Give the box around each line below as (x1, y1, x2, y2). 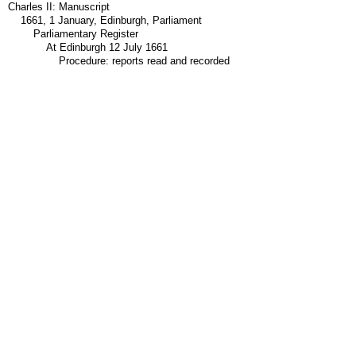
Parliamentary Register (33, 28, 138, 40)
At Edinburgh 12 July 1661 (45, 41, 168, 53)
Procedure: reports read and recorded (58, 55, 230, 67)
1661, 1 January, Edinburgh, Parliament (20, 14, 202, 26)
